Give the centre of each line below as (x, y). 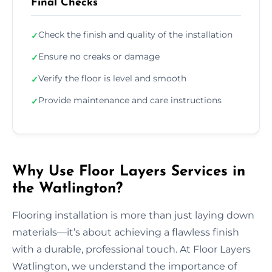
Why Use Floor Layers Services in (129, 172)
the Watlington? (67, 189)
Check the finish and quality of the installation (135, 34)
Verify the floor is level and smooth (112, 78)
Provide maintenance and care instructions (130, 100)
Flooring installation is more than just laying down (133, 215)
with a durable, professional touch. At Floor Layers (131, 249)
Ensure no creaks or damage (99, 56)
